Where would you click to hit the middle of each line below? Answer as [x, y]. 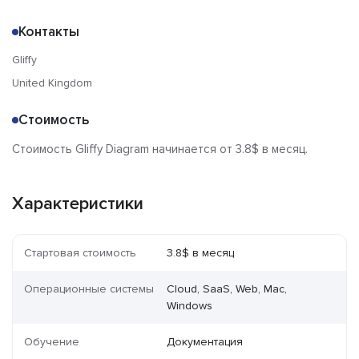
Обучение [52, 342]
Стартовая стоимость [80, 253]
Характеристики [78, 204]
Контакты [49, 32]
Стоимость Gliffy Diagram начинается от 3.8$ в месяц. [160, 149]
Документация [205, 342]
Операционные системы [89, 289]
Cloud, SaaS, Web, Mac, [227, 289]
